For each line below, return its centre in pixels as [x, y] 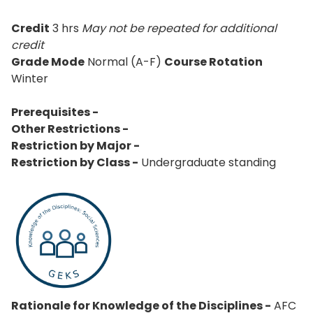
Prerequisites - [55, 112]
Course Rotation [213, 62]
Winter [30, 79]
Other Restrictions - [70, 129]
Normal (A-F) [124, 62]
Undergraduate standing [207, 162]
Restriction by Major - [75, 146]
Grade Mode [48, 62]
